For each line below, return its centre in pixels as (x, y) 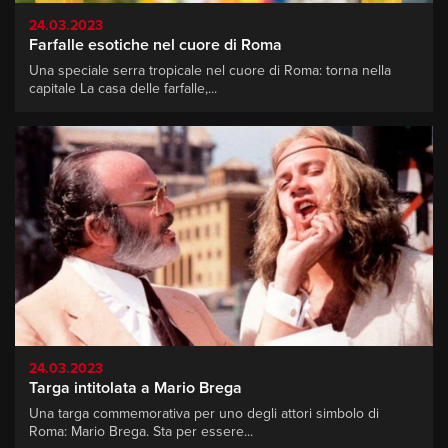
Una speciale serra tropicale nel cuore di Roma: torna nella (210, 71)
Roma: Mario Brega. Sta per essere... (141, 431)
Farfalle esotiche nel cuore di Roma (155, 45)
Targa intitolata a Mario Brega (135, 387)
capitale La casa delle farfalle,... (123, 89)
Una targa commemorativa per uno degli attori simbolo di (204, 413)
